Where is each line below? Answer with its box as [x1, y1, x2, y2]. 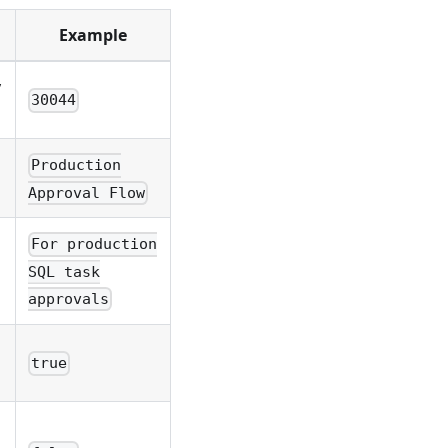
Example [59, 24, 127, 47]
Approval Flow [28, 183, 145, 202]
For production [31, 235, 158, 254]
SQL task [28, 262, 100, 281]
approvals [28, 290, 109, 309]
